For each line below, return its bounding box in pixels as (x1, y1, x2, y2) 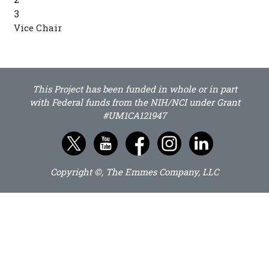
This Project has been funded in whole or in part (32, 83, 237, 95)
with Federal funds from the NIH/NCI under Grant (29, 96, 240, 108)
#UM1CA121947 (103, 109, 166, 121)
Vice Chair (14, 22, 62, 34)
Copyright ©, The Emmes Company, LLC (50, 166, 219, 178)
